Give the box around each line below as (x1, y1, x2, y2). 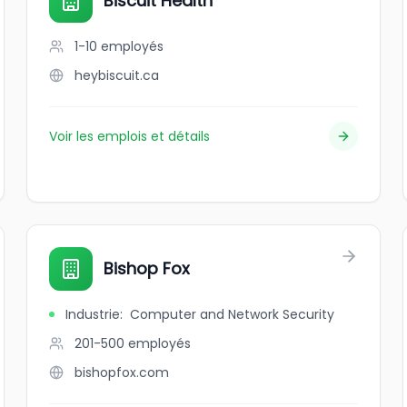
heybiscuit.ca (74, 66, 160, 84)
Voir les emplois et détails (49, 127, 211, 145)
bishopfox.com (74, 363, 170, 382)
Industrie (65, 305, 121, 323)
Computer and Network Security (130, 305, 335, 323)
